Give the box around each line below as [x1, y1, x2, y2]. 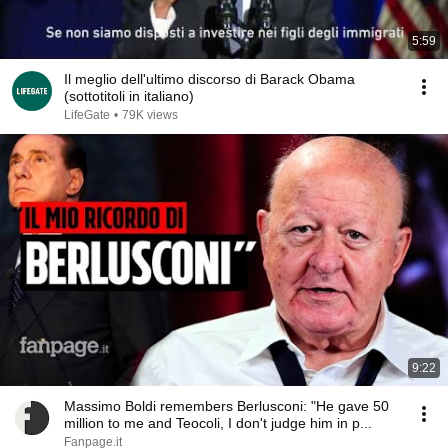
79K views [122, 108, 178, 122]
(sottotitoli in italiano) [64, 88, 194, 104]
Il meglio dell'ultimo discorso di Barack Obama [64, 71, 355, 87]
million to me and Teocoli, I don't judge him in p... [64, 415, 372, 431]
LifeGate [64, 108, 110, 122]
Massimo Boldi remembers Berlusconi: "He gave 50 [64, 398, 389, 414]
